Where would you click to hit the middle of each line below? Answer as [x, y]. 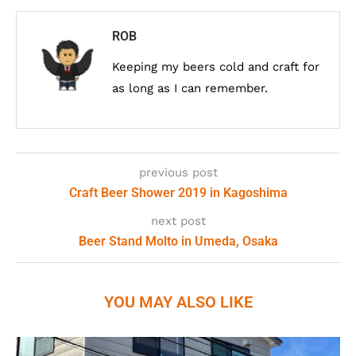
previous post [178, 172]
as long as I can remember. [190, 88]
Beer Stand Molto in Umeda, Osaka [178, 241]
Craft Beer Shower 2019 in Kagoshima [178, 193]
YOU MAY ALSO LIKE [178, 302]
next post [178, 221]
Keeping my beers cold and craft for [216, 67]
